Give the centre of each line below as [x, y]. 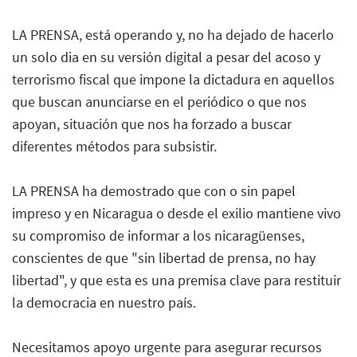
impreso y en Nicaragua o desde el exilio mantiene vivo [177, 213]
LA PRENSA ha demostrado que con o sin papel [154, 190]
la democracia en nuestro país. [104, 302]
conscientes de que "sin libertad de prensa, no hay [164, 257]
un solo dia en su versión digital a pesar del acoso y [166, 57]
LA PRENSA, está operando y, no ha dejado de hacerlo [173, 34]
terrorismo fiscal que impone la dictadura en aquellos [173, 79]
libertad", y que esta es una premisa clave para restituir [177, 280]
